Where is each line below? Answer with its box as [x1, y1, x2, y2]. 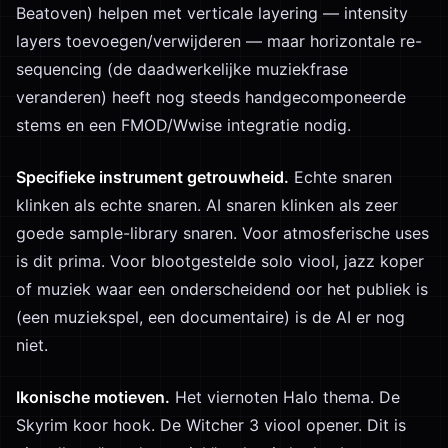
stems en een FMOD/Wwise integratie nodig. [16, 115, 351, 135]
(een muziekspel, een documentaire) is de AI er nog [16, 307, 405, 327]
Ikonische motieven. [16, 387, 170, 407]
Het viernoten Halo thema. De [170, 387, 400, 407]
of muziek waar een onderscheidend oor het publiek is [16, 279, 428, 299]
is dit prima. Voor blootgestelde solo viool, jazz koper [16, 251, 424, 271]
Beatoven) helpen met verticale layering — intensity [16, 3, 408, 23]
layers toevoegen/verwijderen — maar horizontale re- [16, 31, 422, 51]
